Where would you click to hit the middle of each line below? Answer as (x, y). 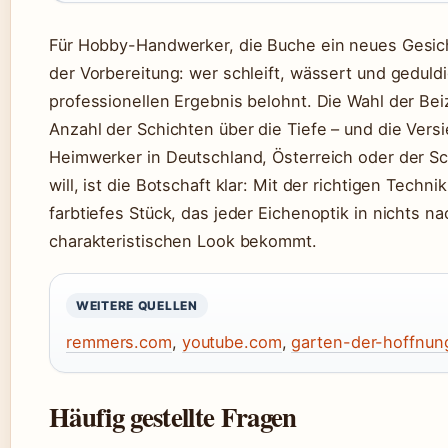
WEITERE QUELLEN (137, 305)
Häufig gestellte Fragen (173, 416)
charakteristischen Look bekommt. (183, 240)
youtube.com (231, 341)
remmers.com (119, 341)
